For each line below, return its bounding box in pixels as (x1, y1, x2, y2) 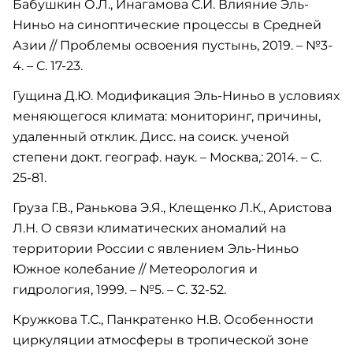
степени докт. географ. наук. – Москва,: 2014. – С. (13, 150, 321, 165)
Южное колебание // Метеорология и (13, 262, 258, 277)
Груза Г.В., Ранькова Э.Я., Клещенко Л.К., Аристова (13, 200, 332, 215)
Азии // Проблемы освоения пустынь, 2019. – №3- (13, 38, 333, 53)
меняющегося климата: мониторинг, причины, (13, 109, 321, 124)
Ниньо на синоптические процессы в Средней (13, 17, 321, 32)
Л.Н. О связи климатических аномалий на (13, 221, 286, 236)
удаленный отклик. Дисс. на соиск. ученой (13, 129, 289, 144)
